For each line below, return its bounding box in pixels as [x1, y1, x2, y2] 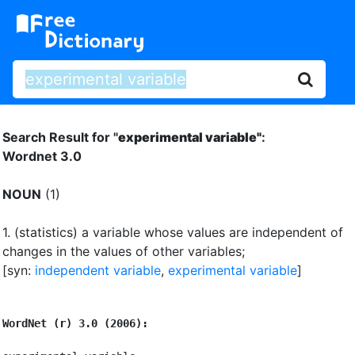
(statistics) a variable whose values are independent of [14, 223, 343, 240]
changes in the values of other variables [2, 242, 242, 259]
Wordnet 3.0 [2, 147, 82, 164]
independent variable [35, 261, 161, 278]
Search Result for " [2, 128, 118, 145]
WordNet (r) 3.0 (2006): [2, 316, 148, 330]
